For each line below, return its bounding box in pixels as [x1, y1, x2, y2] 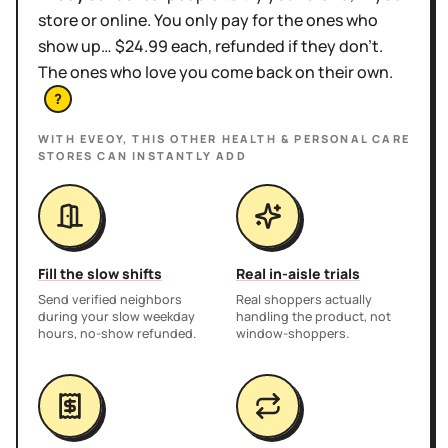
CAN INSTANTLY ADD [93, 147, 247, 163]
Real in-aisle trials [236, 263, 360, 283]
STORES [38, 147, 94, 163]
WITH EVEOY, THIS [38, 130, 171, 146]
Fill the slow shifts [38, 263, 162, 283]
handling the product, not [236, 307, 391, 325]
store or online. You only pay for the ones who [38, 9, 378, 31]
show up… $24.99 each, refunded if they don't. [38, 35, 383, 57]
